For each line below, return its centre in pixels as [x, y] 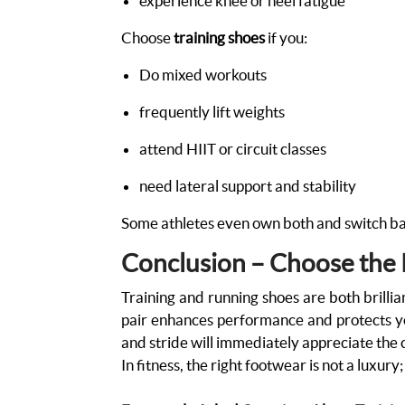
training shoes [220, 37]
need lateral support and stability [250, 185]
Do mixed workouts [205, 74]
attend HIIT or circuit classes [235, 148]
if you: [288, 37]
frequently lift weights [214, 111]
